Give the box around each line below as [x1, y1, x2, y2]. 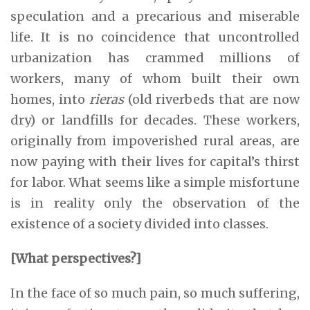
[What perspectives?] [10, 250, 141, 266]
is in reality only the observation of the [10, 194, 300, 211]
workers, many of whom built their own [10, 70, 300, 86]
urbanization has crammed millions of [10, 49, 300, 66]
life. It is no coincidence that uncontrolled [10, 28, 300, 45]
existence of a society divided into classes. [10, 215, 268, 232]
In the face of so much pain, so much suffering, [10, 284, 300, 301]
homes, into [10, 91, 89, 107]
